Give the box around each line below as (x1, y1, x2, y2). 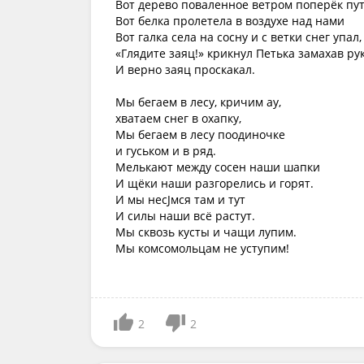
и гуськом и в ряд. (115, 143, 216, 158)
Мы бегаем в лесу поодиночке (115, 127, 285, 142)
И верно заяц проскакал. (115, 62, 255, 77)
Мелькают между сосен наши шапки (115, 159, 320, 175)
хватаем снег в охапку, (115, 110, 241, 126)
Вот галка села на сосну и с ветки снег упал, (115, 29, 362, 45)
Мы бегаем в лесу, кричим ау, (115, 94, 281, 110)
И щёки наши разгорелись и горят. (115, 175, 314, 191)
